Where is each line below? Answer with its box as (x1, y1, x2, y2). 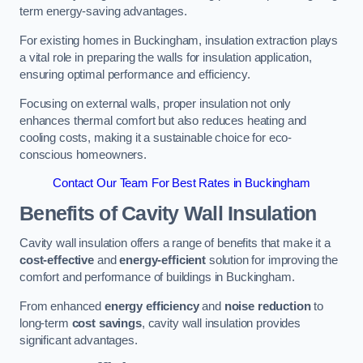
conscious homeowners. (19, 147, 147, 161)
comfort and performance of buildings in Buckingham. (19, 271, 295, 284)
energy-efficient (119, 254, 206, 267)
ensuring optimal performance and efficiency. (19, 68, 250, 82)
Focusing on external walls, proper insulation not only (19, 96, 292, 110)
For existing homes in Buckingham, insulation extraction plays (19, 34, 339, 48)
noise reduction (224, 299, 311, 313)
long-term (19, 316, 72, 330)
